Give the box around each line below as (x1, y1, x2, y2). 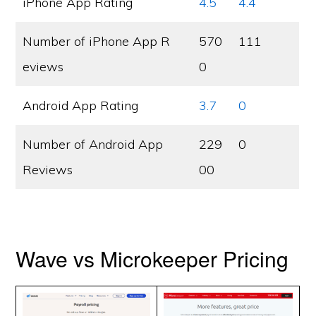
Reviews (23, 162, 73, 178)
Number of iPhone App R (23, 33, 171, 49)
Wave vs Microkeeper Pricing (16, 243, 289, 274)
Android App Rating (23, 97, 139, 114)
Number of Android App (23, 136, 164, 152)
